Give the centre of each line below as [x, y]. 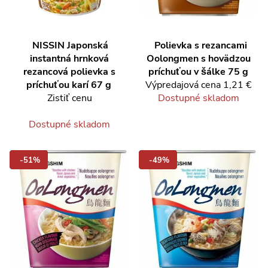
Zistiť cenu [69, 98]
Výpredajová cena [183, 85]
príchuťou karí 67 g [69, 85]
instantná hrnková [69, 59]
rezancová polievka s [69, 72]
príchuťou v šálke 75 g [198, 72]
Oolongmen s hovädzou [199, 59]
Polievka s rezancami [200, 45]
